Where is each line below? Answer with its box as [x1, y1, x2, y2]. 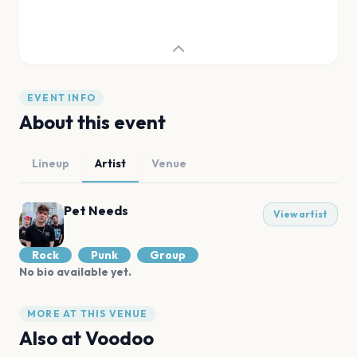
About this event [19, 110, 166, 134]
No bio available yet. [19, 265, 131, 279]
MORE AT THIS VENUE [27, 308, 148, 320]
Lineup [32, 156, 69, 171]
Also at [19, 326, 85, 350]
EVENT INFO [27, 92, 96, 104]
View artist [273, 208, 328, 220]
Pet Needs [64, 202, 128, 218]
